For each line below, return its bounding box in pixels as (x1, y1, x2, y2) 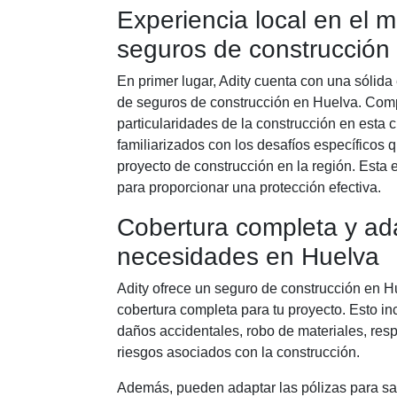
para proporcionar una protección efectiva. (117, 180, 381, 195)
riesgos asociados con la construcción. (117, 345, 360, 360)
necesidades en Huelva (117, 243, 379, 270)
